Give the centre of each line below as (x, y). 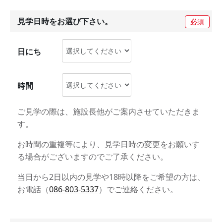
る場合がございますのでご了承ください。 (93, 157)
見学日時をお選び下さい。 (65, 21)
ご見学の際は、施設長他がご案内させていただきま (109, 111)
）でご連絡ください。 (138, 189)
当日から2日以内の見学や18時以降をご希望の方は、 (111, 177)
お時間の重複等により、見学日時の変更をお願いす (109, 144)
